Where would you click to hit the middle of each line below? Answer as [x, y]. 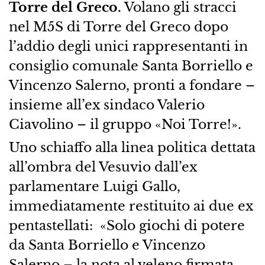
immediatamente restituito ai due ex [131, 206]
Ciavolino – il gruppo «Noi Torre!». [125, 125]
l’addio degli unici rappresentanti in [128, 46]
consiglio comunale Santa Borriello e [131, 66]
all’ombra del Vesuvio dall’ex [103, 167]
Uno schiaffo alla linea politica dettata [132, 148]
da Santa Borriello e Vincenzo [107, 245]
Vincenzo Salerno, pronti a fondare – [132, 85]
